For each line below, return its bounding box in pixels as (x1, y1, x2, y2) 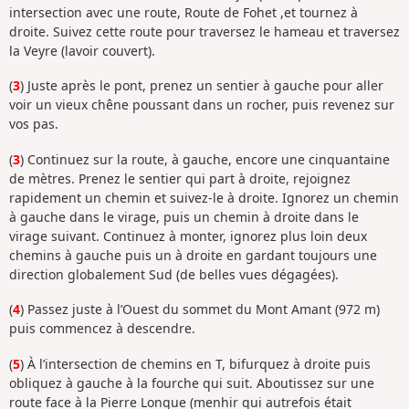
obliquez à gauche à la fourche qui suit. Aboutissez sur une (9, 373, 374, 392)
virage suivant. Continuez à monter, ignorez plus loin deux (9, 226, 367, 245)
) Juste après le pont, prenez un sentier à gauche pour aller (20, 77, 383, 95)
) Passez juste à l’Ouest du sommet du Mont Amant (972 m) (20, 300, 380, 319)
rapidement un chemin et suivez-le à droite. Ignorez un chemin (9, 188, 399, 206)
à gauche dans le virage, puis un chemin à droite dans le (9, 207, 359, 225)
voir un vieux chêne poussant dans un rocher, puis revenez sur (9, 96, 394, 114)
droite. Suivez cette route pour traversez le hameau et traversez (9, 22, 400, 40)
